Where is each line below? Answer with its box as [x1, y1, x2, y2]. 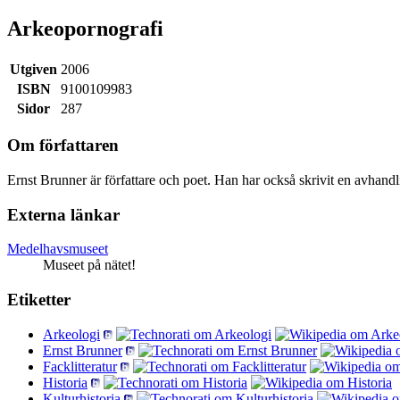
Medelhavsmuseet [7, 241, 108, 257]
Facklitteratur [43, 358, 117, 374]
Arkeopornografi [7, 16, 163, 40]
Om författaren [7, 136, 119, 155]
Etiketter [7, 290, 71, 310]
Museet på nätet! [43, 257, 136, 273]
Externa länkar [7, 204, 120, 224]
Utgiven [10, 61, 57, 77]
